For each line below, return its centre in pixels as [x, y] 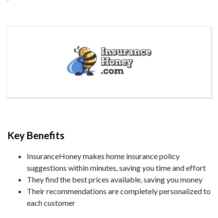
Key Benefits [36, 135]
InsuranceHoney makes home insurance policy [103, 156]
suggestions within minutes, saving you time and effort [116, 168]
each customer [51, 203]
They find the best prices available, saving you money [115, 179]
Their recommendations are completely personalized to [119, 191]
